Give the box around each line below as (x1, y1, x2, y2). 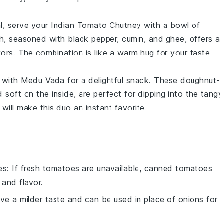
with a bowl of (141, 20, 200, 30)
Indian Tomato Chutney (51, 20, 141, 30)
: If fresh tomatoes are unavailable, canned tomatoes (7, 164, 212, 173)
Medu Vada (21, 75, 65, 85)
